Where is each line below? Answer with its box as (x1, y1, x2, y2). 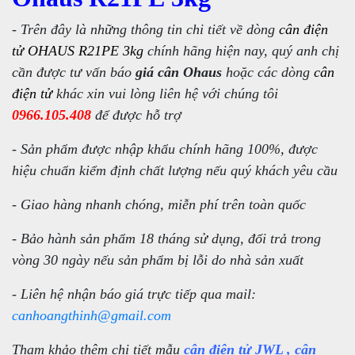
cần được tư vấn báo (12, 63, 136, 80)
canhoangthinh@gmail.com (12, 307, 171, 323)
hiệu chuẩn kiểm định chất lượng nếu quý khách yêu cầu (12, 162, 338, 178)
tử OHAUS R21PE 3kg (12, 42, 143, 59)
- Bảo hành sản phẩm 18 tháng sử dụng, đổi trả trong (12, 230, 321, 246)
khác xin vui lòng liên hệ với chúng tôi (52, 85, 278, 101)
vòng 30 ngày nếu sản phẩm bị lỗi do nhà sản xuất (12, 251, 303, 268)
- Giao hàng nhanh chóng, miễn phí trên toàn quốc (12, 196, 306, 212)
